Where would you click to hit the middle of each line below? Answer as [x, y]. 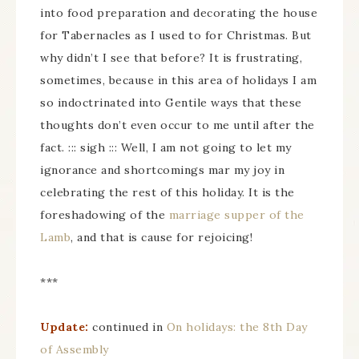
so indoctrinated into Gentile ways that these [171, 103]
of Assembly [75, 349]
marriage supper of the [236, 215]
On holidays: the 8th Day [237, 327]
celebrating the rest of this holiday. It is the [167, 192]
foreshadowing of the [105, 215]
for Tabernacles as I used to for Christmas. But [176, 35]
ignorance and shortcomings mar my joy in [162, 170]
